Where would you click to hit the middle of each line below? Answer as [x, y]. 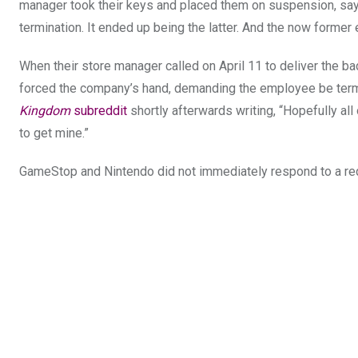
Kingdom [45, 111]
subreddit [99, 111]
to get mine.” [54, 133]
